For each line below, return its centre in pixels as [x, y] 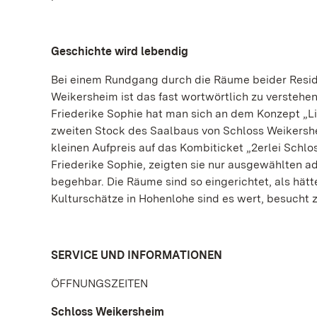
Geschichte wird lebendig [120, 51]
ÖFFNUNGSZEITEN [99, 283]
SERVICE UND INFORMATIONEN [137, 255]
